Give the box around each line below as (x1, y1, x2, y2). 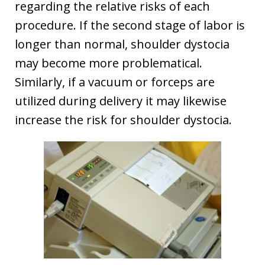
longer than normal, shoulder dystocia (15, 35, 230, 52)
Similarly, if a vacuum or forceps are (15, 73, 215, 90)
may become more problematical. (15, 54, 202, 71)
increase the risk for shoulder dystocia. (15, 111, 232, 128)
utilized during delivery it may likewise (15, 92, 227, 109)
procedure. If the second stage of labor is (15, 17, 245, 33)
